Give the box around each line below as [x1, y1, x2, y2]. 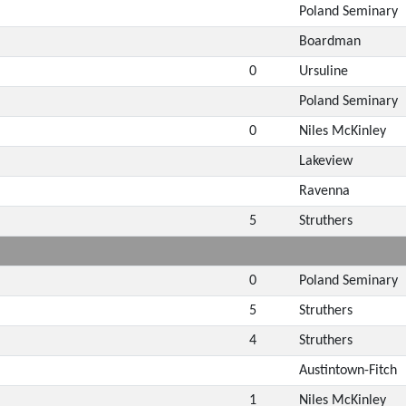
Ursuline [298, 63, 348, 79]
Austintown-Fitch [298, 362, 397, 378]
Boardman [298, 34, 361, 49]
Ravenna [298, 183, 350, 198]
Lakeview [298, 153, 353, 169]
